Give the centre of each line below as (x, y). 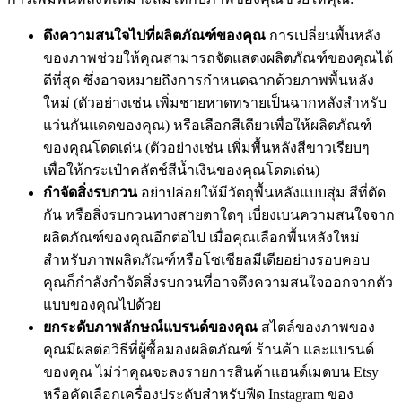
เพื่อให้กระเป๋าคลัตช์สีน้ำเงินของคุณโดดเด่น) (181, 170)
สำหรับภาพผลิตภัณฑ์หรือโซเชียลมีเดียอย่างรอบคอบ (206, 259)
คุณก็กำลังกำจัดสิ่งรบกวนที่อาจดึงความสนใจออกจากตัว (218, 282)
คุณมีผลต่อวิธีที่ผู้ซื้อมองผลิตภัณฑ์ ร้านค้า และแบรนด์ (209, 349)
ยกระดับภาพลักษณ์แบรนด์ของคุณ (150, 327)
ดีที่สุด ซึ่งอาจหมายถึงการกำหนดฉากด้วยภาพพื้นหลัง (209, 80)
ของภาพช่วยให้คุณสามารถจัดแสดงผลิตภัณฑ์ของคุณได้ (218, 57)
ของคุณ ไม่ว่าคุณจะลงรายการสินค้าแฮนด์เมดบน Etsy (211, 371)
